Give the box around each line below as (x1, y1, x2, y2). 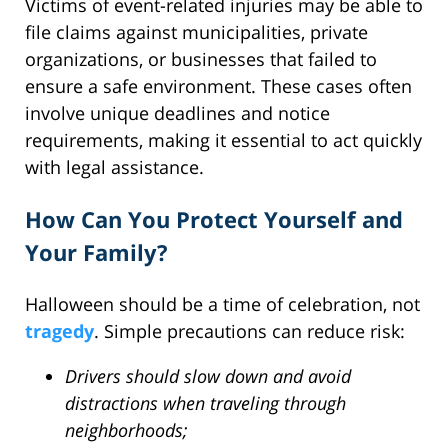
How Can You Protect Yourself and (25, 203, 403, 234)
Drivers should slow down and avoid (65, 363, 351, 388)
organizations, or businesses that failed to (25, 46, 377, 71)
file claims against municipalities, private (25, 19, 368, 44)
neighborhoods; (65, 417, 188, 442)
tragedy (25, 318, 94, 343)
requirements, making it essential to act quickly (25, 127, 422, 152)
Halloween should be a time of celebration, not (25, 291, 420, 316)
